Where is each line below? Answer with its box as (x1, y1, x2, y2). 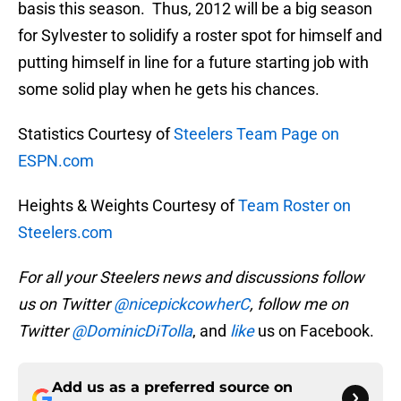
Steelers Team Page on (174, 124, 339, 144)
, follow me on (250, 294, 348, 314)
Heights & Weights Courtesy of (18, 196, 238, 216)
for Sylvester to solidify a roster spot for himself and (18, 26, 382, 46)
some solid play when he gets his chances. (18, 80, 320, 99)
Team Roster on (238, 196, 351, 216)
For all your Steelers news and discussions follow (18, 268, 364, 287)
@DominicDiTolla (72, 321, 192, 341)
